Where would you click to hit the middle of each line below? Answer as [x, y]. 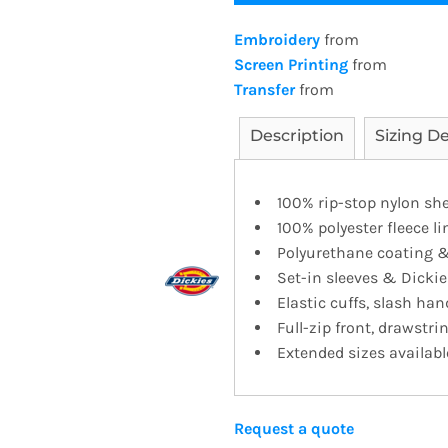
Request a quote [294, 428]
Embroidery [277, 39]
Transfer [264, 89]
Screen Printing [291, 64]
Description [297, 135]
